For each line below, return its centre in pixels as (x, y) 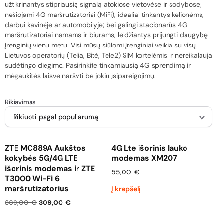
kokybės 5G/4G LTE (41, 158)
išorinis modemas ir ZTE (50, 168)
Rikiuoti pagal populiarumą (56, 116)
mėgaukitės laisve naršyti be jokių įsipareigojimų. (80, 76)
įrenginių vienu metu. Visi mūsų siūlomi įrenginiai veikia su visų (100, 45)
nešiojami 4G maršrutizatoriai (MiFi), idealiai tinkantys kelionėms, (104, 15)
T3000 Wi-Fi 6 (32, 178)
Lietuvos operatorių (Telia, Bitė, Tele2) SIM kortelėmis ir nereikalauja (108, 55)
